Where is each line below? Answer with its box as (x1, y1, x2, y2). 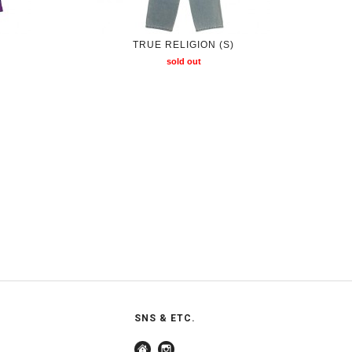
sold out (166, 57, 201, 66)
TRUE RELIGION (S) (133, 39, 234, 50)
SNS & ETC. (134, 313, 196, 324)
